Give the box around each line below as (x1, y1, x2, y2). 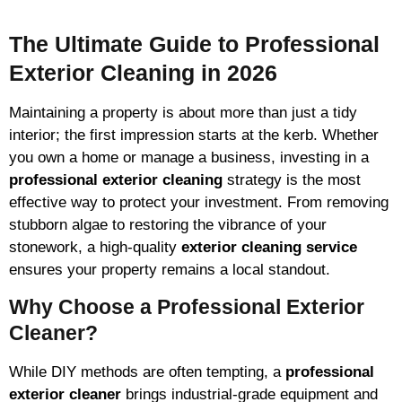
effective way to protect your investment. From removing (9, 194, 389, 212)
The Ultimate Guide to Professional (9, 31, 380, 57)
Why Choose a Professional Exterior (9, 294, 364, 319)
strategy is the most (223, 171, 361, 189)
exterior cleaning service (181, 239, 357, 257)
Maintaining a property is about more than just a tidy (9, 104, 357, 122)
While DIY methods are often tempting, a (9, 363, 285, 380)
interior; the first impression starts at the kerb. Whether (9, 127, 379, 144)
